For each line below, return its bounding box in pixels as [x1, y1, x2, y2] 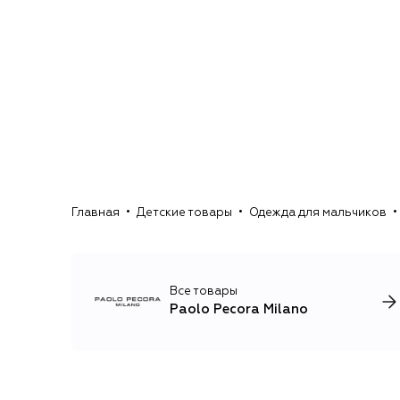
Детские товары [137, 207, 232, 220]
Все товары [170, 286, 237, 298]
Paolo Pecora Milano [170, 303, 308, 317]
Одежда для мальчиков [249, 207, 387, 220]
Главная [71, 207, 120, 220]
